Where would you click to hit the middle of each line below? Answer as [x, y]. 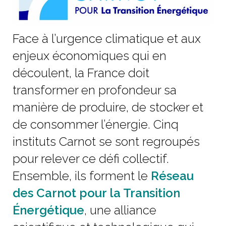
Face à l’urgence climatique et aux [107, 39]
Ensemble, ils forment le [82, 176]
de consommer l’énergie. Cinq [96, 125]
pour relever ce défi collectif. [91, 159]
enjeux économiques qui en [90, 56]
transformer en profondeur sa [95, 90]
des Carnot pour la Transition [96, 193]
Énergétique [48, 210]
